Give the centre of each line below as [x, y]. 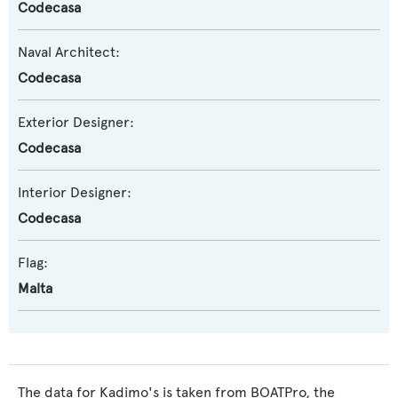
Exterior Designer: [76, 123]
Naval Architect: [69, 52]
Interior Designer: [75, 193]
